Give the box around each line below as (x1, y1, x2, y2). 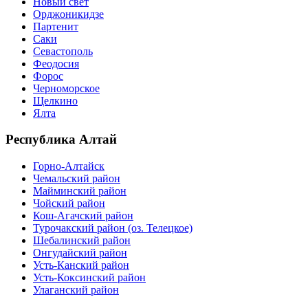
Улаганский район (33, 284, 119, 296)
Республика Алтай (5, 132, 117, 147)
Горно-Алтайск (33, 160, 104, 173)
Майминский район (33, 185, 126, 197)
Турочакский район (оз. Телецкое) (33, 222, 192, 234)
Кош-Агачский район (33, 210, 133, 222)
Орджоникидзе (33, 8, 104, 20)
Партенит (33, 20, 78, 32)
